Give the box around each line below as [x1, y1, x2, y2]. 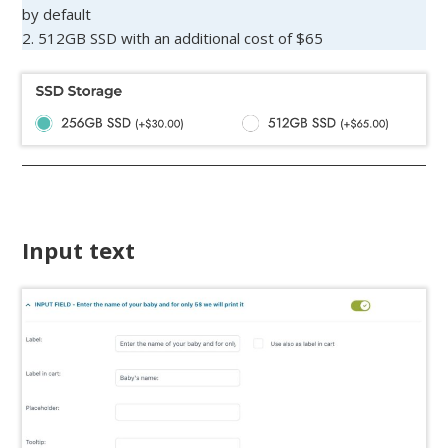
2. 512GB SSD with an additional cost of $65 [22, 27, 324, 48]
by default [22, 3, 92, 24]
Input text [22, 235, 136, 266]
